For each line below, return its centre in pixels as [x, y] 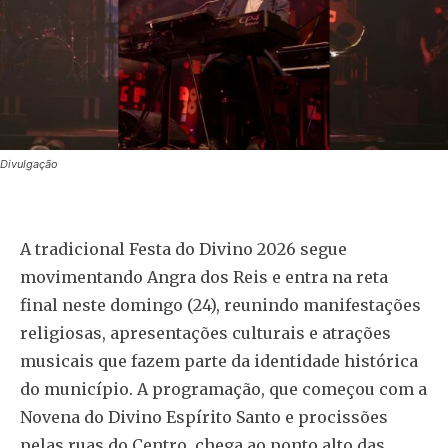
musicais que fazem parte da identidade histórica [219, 360]
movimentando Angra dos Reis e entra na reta [204, 276]
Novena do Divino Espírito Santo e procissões [204, 416]
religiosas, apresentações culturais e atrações [205, 332]
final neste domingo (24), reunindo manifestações [220, 304]
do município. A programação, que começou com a [223, 388]
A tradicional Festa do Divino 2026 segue [183, 248]
